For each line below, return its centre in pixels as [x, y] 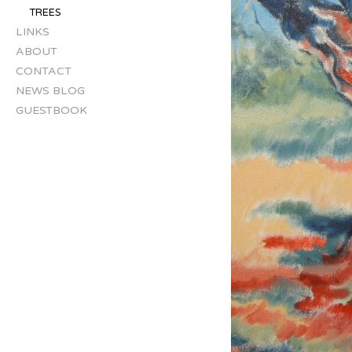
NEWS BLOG [50, 91]
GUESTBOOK [51, 110]
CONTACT [44, 71]
